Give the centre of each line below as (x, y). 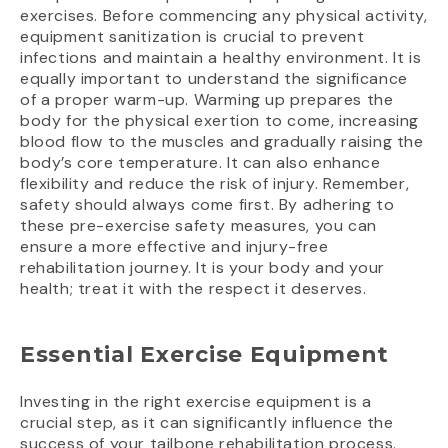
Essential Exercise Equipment (205, 354)
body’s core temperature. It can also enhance (200, 162)
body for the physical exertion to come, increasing (220, 120)
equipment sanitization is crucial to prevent (192, 36)
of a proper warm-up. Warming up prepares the (207, 99)
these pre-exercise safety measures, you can (198, 225)
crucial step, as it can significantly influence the (207, 422)
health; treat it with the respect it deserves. (193, 288)
